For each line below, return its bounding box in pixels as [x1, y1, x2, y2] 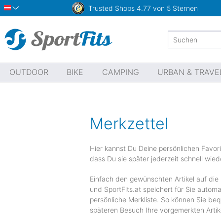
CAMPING [102, 67, 139, 77]
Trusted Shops [88, 4, 135, 12]
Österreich [11, 4, 44, 13]
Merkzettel [90, 114, 168, 133]
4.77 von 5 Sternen [137, 4, 198, 12]
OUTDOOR [9, 67, 48, 77]
